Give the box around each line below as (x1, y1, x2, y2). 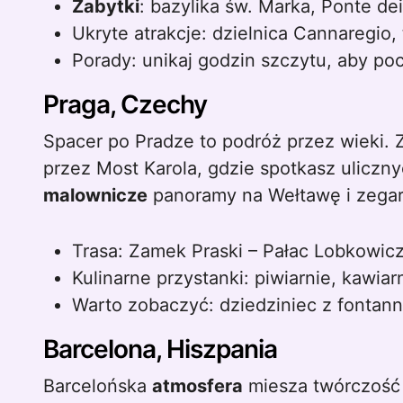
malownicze (43, 184, 148, 206)
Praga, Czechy (43, 89, 207, 120)
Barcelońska (43, 375, 152, 397)
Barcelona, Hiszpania (43, 334, 277, 364)
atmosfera (152, 375, 243, 397)
